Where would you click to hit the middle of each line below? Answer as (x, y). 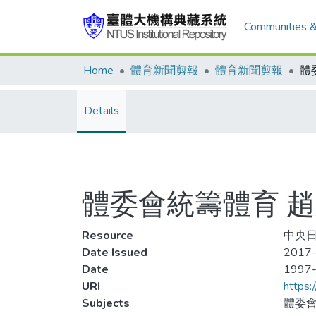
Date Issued (115, 253)
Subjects (106, 303)
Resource (108, 236)
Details (102, 111)
